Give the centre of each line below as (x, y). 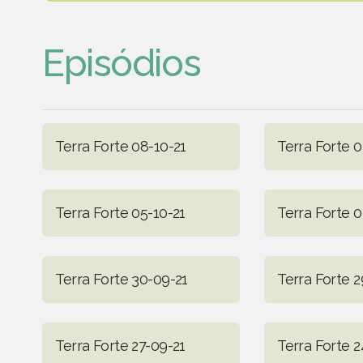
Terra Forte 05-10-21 (120, 212)
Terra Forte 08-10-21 (121, 146)
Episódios (122, 63)
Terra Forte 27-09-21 (120, 345)
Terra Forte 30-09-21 (122, 279)
